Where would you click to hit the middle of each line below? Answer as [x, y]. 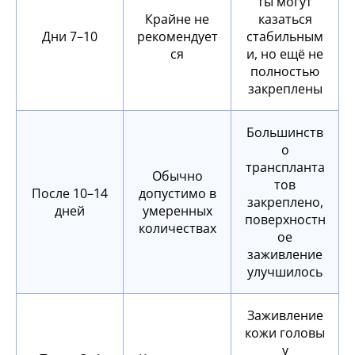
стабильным [285, 37]
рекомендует [177, 37]
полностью [285, 72]
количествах [177, 229]
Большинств [285, 133]
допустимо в [177, 194]
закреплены [285, 89]
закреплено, [285, 202]
